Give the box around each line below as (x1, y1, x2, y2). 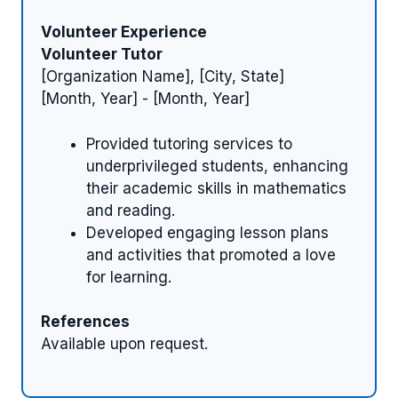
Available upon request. (41, 335, 208, 354)
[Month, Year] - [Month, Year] (41, 90, 250, 108)
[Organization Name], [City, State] (41, 68, 284, 86)
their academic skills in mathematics (86, 179, 346, 197)
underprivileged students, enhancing (86, 156, 348, 175)
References (41, 313, 130, 331)
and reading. (86, 201, 175, 219)
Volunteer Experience (41, 23, 207, 42)
